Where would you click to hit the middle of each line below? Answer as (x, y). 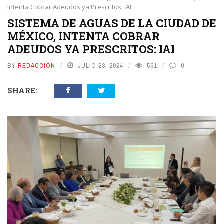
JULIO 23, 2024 (101, 66)
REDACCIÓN (37, 66)
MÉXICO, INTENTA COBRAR (84, 36)
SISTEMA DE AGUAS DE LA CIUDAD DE (112, 23)
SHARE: (22, 90)
